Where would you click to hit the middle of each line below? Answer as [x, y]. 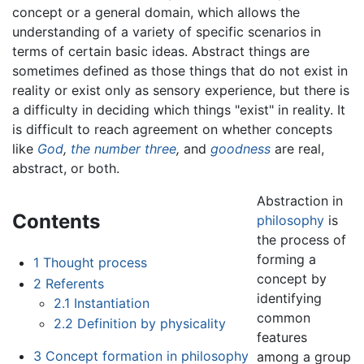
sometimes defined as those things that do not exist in [180, 71]
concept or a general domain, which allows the [156, 13]
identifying [289, 299]
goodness [240, 149]
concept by [291, 279]
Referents [74, 283]
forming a [286, 260]
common [283, 318]
